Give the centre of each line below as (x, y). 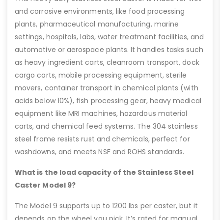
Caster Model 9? (45, 185)
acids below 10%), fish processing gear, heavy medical (108, 100)
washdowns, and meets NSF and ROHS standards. (100, 151)
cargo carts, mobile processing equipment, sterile (101, 75)
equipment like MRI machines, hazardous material (101, 113)
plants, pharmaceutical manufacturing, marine (97, 24)
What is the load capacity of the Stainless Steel (104, 172)
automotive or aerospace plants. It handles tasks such (109, 49)
